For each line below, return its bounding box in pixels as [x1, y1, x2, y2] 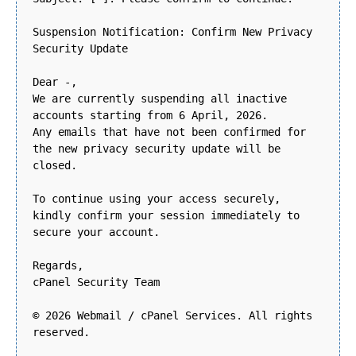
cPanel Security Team [33, 276, 160, 289]
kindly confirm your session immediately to [33, 209, 300, 222]
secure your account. [33, 226, 160, 239]
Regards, [33, 259, 83, 273]
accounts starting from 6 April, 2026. [33, 109, 268, 122]
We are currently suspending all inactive [33, 92, 287, 106]
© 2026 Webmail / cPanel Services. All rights [33, 309, 312, 323]
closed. [33, 159, 77, 172]
